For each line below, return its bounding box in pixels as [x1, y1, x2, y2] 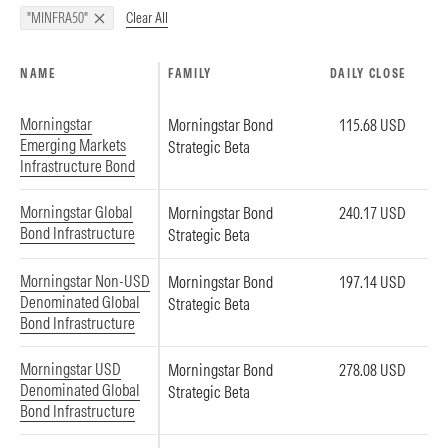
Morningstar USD [20, 359, 121, 379]
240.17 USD [339, 203, 406, 223]
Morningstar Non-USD [20, 271, 150, 291]
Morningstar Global [20, 202, 133, 222]
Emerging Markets [20, 135, 126, 155]
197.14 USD [339, 272, 406, 292]
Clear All [126, 8, 168, 27]
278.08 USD [339, 360, 406, 380]
